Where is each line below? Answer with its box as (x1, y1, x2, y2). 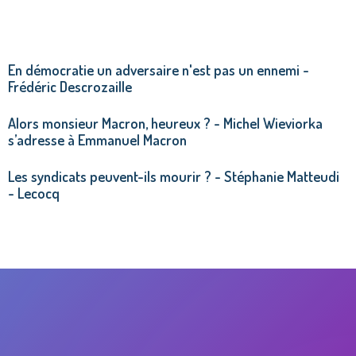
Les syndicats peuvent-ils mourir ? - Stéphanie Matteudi (8, 166, 339, 185)
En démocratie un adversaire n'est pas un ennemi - (8, 60, 309, 79)
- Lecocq (8, 183, 60, 202)
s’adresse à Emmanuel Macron (8, 130, 187, 149)
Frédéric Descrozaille (8, 76, 132, 95)
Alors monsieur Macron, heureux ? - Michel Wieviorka (8, 113, 323, 132)
